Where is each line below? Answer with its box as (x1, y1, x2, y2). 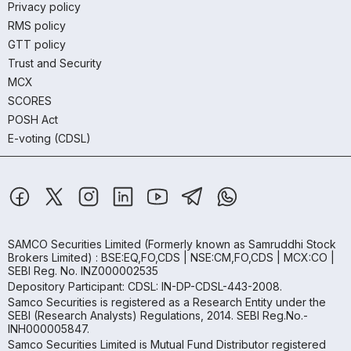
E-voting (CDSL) (8, 132, 91, 146)
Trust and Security (8, 56, 102, 71)
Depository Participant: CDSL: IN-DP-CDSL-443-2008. (8, 280, 282, 294)
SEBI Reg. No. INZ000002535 (8, 264, 158, 278)
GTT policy (8, 38, 66, 52)
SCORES (8, 94, 52, 108)
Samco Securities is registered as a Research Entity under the (8, 295, 326, 309)
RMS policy (8, 19, 66, 33)
